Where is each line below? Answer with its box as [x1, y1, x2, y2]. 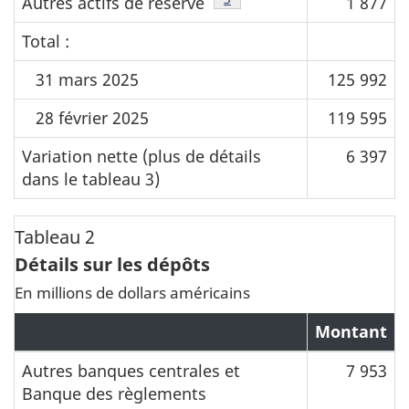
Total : [22, 30, 69, 53]
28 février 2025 [36, 107, 149, 130]
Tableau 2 [15, 224, 95, 249]
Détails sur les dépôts [15, 251, 210, 277]
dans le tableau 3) [22, 168, 160, 191]
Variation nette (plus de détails [22, 145, 261, 168]
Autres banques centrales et [22, 359, 240, 382]
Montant [315, 320, 387, 342]
